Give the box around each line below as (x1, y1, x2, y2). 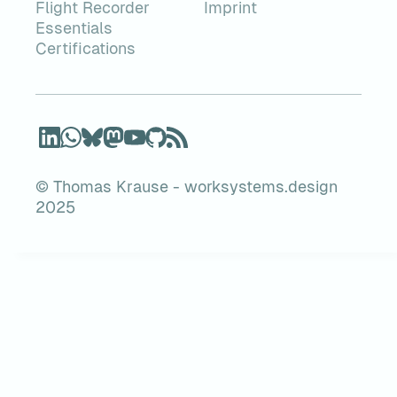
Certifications (35, 39, 136, 58)
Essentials (35, 19, 113, 37)
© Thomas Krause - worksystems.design (35, 177, 338, 196)
